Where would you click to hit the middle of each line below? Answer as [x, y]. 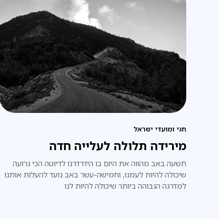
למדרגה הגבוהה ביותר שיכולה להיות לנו [125, 186]
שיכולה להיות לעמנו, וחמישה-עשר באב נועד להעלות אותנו [95, 175]
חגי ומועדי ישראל [160, 129]
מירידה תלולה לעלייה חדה [117, 146]
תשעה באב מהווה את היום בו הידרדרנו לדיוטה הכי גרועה [99, 164]
